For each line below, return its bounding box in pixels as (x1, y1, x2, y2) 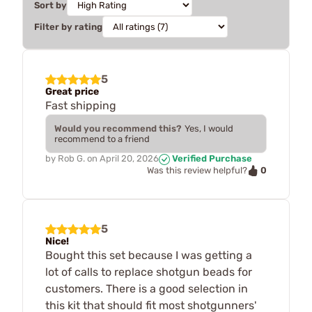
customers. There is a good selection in (45, 282, 248, 296)
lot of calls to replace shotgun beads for (45, 265, 252, 279)
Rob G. (58, 153, 85, 164)
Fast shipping (45, 99, 116, 112)
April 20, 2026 (100, 153, 159, 164)
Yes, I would (185, 123, 233, 134)
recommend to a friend (54, 134, 150, 144)
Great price (45, 86, 99, 97)
